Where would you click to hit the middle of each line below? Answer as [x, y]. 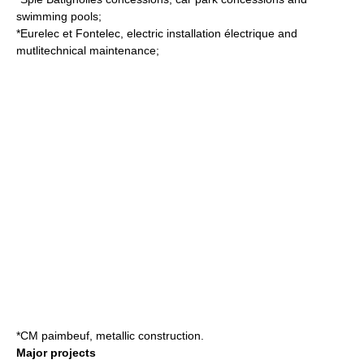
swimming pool [54, 16]
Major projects [56, 353]
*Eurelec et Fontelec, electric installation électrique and [157, 33]
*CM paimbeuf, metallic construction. [110, 336]
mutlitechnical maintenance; [88, 50]
